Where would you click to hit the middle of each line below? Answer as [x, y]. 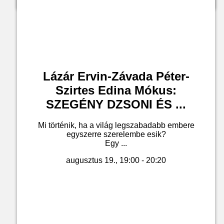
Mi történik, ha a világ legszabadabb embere [116, 125]
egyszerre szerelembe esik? [116, 134]
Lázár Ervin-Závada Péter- [116, 76]
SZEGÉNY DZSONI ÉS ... [116, 104]
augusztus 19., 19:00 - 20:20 [116, 160]
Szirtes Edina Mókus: [116, 90]
